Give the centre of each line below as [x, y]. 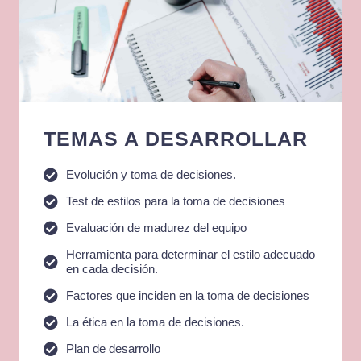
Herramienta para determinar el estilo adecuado [190, 254]
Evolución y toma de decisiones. [151, 174]
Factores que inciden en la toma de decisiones [187, 295]
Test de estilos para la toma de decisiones [175, 201]
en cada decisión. [112, 269]
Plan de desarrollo [113, 349]
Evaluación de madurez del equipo [156, 228]
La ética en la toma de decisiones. [155, 322]
